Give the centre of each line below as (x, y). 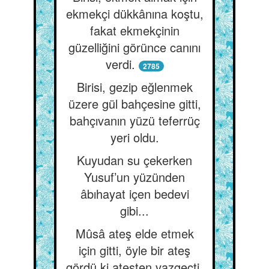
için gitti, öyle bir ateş (134, 250)
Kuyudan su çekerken (134, 160)
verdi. (120, 64)
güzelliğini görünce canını (134, 47)
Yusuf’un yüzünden (134, 177)
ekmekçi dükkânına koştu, (134, 14)
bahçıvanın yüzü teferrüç (134, 120)
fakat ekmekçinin (134, 30)
